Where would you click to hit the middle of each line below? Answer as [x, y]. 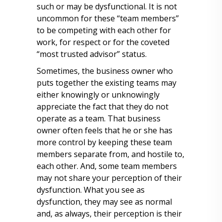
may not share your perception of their [109, 178]
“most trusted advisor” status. [92, 54]
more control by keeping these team [104, 142]
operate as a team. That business [99, 118]
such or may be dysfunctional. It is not [107, 6]
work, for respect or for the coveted [103, 42]
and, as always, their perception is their [109, 214]
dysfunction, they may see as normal [104, 202]
